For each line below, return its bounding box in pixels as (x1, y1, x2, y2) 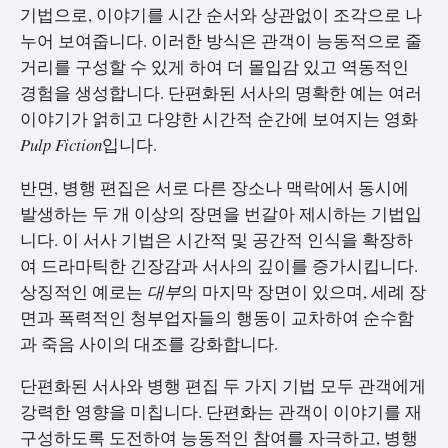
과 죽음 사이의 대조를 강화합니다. (20, 331, 278, 355)
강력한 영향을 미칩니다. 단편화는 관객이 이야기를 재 (20, 400, 422, 424)
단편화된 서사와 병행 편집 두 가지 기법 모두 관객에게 (20, 374, 426, 398)
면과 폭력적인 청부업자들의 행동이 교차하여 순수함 (20, 305, 414, 329)
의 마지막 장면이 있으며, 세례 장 (181, 279, 426, 303)
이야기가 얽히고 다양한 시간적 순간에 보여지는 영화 (20, 106, 418, 130)
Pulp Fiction (20, 132, 102, 156)
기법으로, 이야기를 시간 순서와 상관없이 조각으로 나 (20, 2, 422, 26)
